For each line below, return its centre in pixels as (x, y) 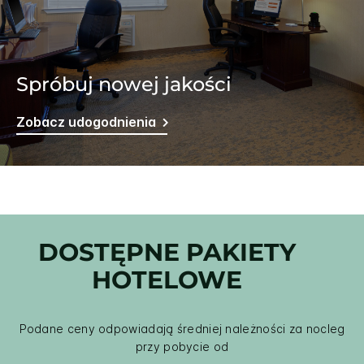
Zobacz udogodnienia (86, 122)
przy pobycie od (182, 347)
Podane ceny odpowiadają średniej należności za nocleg (182, 329)
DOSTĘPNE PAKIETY (167, 253)
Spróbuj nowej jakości (124, 84)
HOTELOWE (167, 280)
